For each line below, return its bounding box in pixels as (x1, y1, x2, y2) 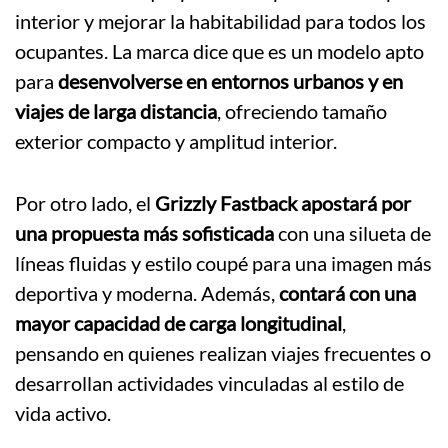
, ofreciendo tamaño (217, 98, 387, 123)
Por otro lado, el (15, 190, 155, 215)
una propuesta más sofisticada (15, 220, 274, 245)
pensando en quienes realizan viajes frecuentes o (15, 340, 431, 365)
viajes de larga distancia (15, 98, 217, 123)
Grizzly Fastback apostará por (155, 190, 411, 215)
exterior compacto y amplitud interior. (15, 128, 337, 153)
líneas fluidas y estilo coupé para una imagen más (15, 250, 432, 275)
